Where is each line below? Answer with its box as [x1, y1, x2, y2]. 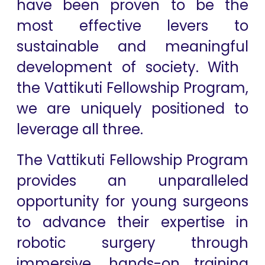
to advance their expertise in [17, 212, 248, 232]
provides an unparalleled [17, 171, 248, 190]
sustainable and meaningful [17, 37, 248, 56]
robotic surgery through [17, 233, 248, 253]
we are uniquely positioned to [17, 99, 248, 118]
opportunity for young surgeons [17, 192, 248, 211]
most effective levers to [17, 16, 248, 35]
